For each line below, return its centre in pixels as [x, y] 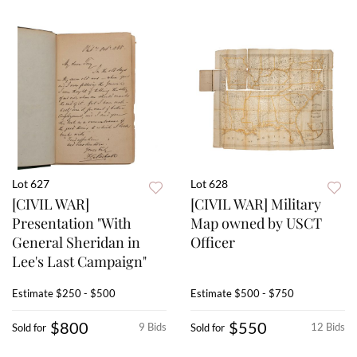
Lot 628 [209, 184]
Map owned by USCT [256, 224]
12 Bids [328, 327]
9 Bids [153, 327]
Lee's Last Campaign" [79, 262]
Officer [213, 243]
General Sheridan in [76, 243]
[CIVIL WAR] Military [256, 204]
